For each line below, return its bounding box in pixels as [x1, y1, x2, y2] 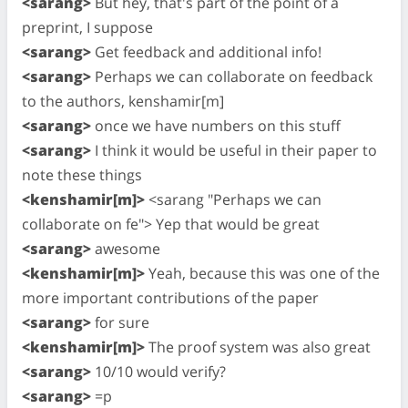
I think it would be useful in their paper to [91, 139, 377, 160]
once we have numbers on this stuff [91, 115, 341, 136]
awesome [91, 238, 160, 259]
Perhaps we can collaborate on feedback [91, 66, 372, 87]
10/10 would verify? [91, 361, 226, 382]
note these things [22, 164, 142, 185]
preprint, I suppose [22, 16, 153, 37]
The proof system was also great [145, 336, 371, 357]
